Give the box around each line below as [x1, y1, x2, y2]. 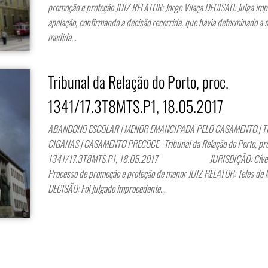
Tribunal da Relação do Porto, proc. [48, 69, 229, 93]
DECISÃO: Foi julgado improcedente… [48, 181, 166, 196]
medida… [48, 29, 77, 44]
